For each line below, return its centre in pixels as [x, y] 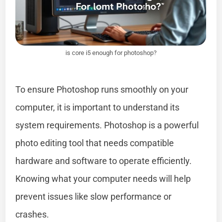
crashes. [32, 214]
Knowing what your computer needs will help [103, 178]
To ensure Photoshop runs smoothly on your [102, 89]
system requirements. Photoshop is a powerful [107, 125]
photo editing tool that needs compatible [95, 143]
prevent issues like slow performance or [94, 196]
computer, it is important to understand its [98, 107]
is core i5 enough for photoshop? [111, 53]
